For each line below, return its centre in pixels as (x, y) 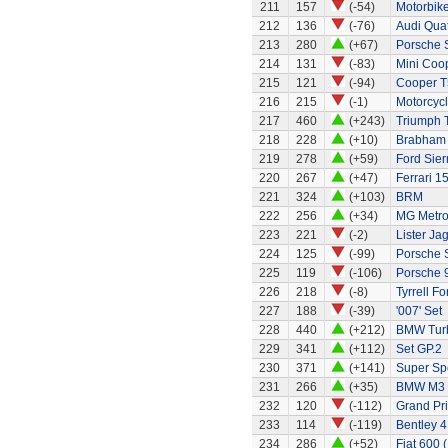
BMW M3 (420, 387)
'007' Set (418, 311)
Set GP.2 (418, 349)
